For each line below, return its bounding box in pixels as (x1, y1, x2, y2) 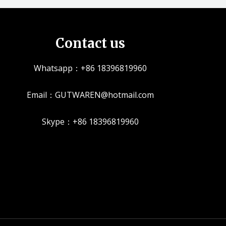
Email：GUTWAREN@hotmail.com (27, 89, 154, 100)
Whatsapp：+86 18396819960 (34, 63, 147, 74)
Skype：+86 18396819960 (42, 116, 139, 127)
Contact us (55, 34, 126, 51)
